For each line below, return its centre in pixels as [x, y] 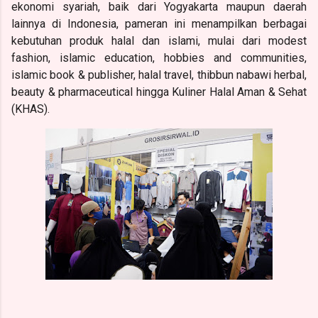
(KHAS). [31, 109]
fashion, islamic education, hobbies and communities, [159, 57]
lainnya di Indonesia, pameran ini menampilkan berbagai [159, 23]
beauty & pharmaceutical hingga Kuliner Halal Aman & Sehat [159, 92]
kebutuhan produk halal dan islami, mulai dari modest [159, 40]
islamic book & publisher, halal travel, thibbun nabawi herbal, [159, 75]
